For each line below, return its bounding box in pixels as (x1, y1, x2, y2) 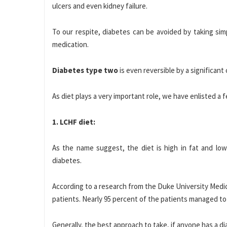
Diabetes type (52, 65, 102, 75)
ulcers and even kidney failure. (52, 1, 147, 11)
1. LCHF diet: (52, 117, 95, 127)
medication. (52, 40, 89, 50)
